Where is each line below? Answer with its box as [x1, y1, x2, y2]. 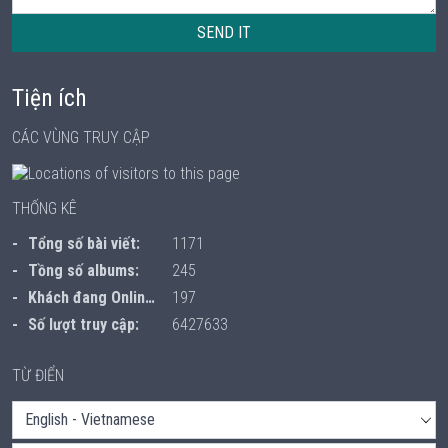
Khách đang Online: [28, 288, 145, 308]
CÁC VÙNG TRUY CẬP [12, 128, 150, 147]
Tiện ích [12, 84, 87, 112]
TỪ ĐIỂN [12, 366, 64, 386]
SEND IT [197, 23, 251, 42]
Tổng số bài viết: [28, 234, 140, 254]
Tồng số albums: [28, 261, 139, 281]
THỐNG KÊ [12, 199, 77, 219]
